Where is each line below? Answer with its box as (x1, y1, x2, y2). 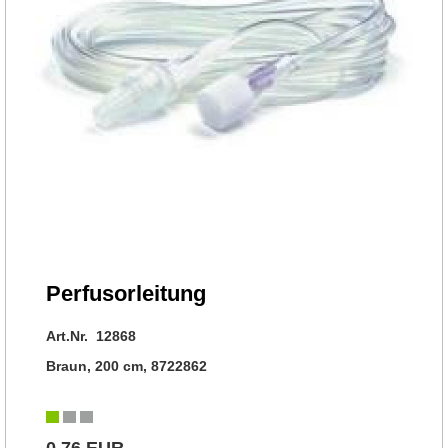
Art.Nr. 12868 (46, 328, 136, 344)
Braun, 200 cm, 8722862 (46, 358, 207, 374)
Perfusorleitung (46, 281, 206, 306)
